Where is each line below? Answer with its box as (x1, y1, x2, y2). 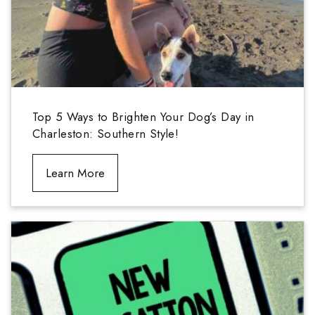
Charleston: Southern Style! (32, 124, 179, 142)
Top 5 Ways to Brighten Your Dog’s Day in (32, 108, 255, 125)
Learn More (46, 164, 105, 181)
